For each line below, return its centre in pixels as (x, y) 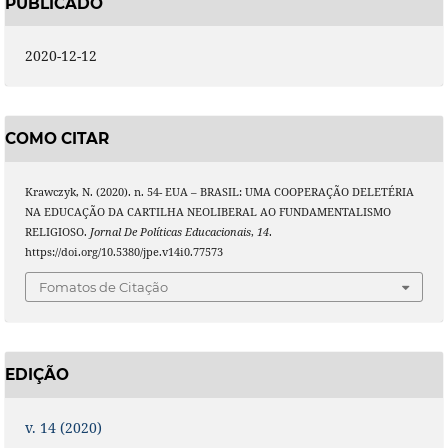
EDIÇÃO (36, 374)
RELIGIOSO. (57, 231)
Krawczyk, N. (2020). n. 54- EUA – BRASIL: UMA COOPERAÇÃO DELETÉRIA (219, 191)
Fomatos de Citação (103, 287)
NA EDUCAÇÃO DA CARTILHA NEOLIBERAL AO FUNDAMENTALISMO (207, 211)
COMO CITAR (56, 138)
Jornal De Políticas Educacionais (170, 231)
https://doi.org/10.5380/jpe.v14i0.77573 (123, 251)
